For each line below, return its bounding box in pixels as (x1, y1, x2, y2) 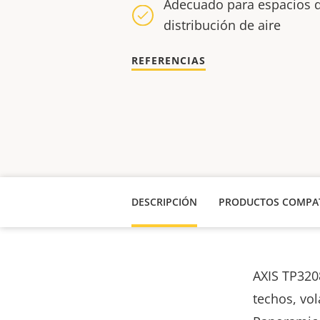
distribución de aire (164, 16, 284, 34)
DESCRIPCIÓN (131, 195, 197, 209)
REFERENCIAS (131, 54, 206, 67)
